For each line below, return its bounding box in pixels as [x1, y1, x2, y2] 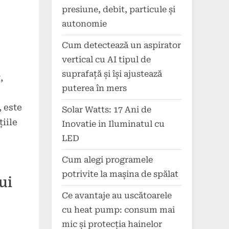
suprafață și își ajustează [62, 69, 162, 79]
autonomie [62, 19, 107, 29]
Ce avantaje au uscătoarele [62, 191, 172, 201]
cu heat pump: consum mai [62, 205, 175, 215]
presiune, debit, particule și [62, 5, 175, 15]
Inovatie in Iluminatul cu [62, 119, 165, 129]
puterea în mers [62, 83, 127, 94]
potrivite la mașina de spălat [62, 169, 178, 179]
